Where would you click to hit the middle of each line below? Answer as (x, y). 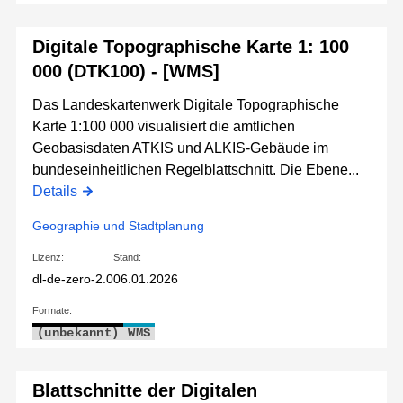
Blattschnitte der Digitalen (145, 391)
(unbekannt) (78, 333)
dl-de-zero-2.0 (73, 279)
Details (55, 192)
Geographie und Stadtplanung (118, 226)
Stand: (127, 258)
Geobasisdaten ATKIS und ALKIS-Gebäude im (180, 148)
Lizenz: (48, 258)
